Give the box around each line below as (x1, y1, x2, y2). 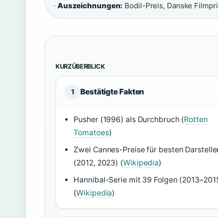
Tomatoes (73, 128, 109, 138)
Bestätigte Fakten (80, 87, 145, 97)
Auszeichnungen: (57, 1, 123, 11)
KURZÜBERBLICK (55, 63, 105, 71)
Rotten (184, 115, 208, 125)
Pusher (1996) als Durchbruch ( (73, 115, 184, 125)
